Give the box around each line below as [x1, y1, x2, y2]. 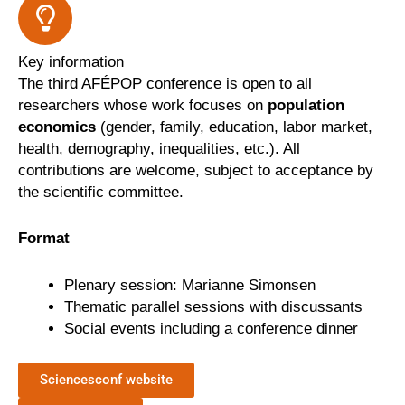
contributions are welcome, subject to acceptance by [18, 162, 373, 180]
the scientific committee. [18, 184, 184, 202]
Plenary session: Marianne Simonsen [64, 276, 316, 294]
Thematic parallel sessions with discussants [64, 297, 363, 316]
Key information [18, 53, 124, 71]
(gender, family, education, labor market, [96, 118, 372, 137]
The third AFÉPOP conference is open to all [18, 75, 312, 93]
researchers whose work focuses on [18, 97, 268, 115]
